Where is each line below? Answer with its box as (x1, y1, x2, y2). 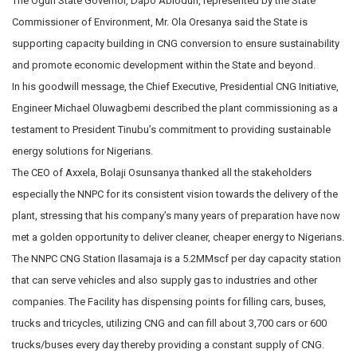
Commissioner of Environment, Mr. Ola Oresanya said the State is (12, 15, 308, 28)
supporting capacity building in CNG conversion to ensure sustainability (12, 37, 339, 49)
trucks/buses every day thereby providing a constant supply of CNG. (12, 338, 324, 351)
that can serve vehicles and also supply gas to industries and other (12, 273, 317, 286)
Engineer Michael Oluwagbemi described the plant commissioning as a (12, 101, 338, 114)
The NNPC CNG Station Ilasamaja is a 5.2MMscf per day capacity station (12, 252, 341, 265)
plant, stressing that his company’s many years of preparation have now (12, 209, 340, 222)
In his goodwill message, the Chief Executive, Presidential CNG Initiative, (12, 80, 339, 92)
